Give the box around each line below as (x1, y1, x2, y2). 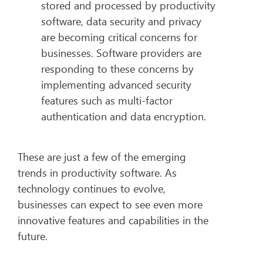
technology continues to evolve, (18, 181, 166, 195)
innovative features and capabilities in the (18, 213, 208, 227)
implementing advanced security (41, 77, 191, 92)
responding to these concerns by (41, 62, 194, 76)
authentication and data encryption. (41, 109, 206, 124)
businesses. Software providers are (41, 46, 201, 60)
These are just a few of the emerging (18, 149, 186, 164)
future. (18, 228, 48, 243)
